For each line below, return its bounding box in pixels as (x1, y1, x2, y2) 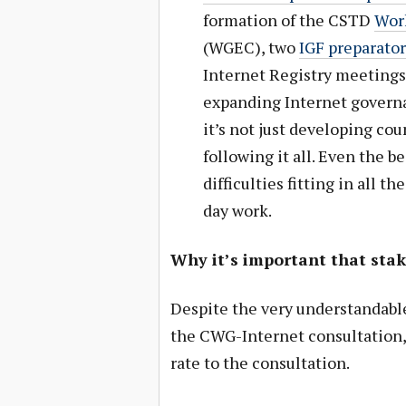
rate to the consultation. (169, 352, 350, 373)
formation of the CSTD (202, 9, 374, 31)
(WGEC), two (202, 36, 299, 58)
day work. (202, 199, 272, 221)
